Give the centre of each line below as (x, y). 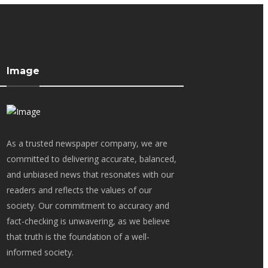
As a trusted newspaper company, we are (87, 143)
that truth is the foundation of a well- (78, 237)
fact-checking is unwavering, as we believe (89, 221)
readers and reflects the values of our (80, 190)
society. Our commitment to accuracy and (88, 205)
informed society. (40, 252)
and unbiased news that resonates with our (91, 174)
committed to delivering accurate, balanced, (92, 159)
